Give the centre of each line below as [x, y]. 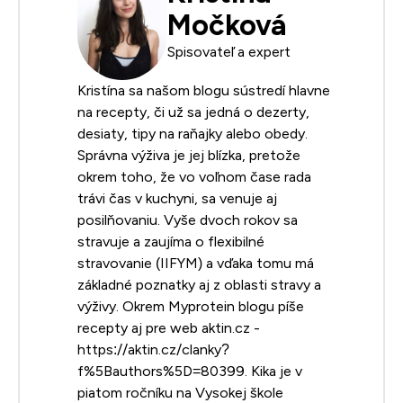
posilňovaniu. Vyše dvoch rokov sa [188, 219]
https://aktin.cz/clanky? [153, 349]
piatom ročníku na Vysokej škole [180, 392]
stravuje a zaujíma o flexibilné [171, 241]
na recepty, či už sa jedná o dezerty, [193, 112]
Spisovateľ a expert [229, 52]
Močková [227, 26]
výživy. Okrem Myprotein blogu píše [191, 306]
